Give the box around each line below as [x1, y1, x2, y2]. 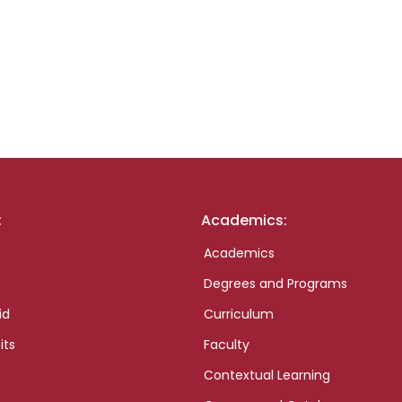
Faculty [203, 336, 249, 354]
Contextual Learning [203, 366, 330, 385]
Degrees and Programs [203, 275, 347, 293]
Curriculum [203, 305, 274, 324]
